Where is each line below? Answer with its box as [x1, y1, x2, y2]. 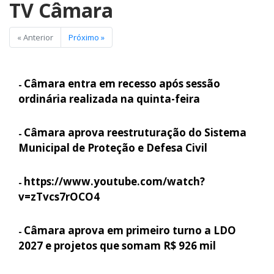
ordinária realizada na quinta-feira [18, 91, 200, 106]
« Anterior [17, 31, 53, 43]
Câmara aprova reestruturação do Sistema [24, 125, 246, 139]
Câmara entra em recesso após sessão [24, 76, 220, 91]
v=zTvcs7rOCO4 [18, 189, 100, 204]
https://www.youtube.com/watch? [24, 174, 205, 188]
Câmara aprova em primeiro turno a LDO [24, 223, 236, 237]
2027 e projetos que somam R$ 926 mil [18, 238, 216, 253]
